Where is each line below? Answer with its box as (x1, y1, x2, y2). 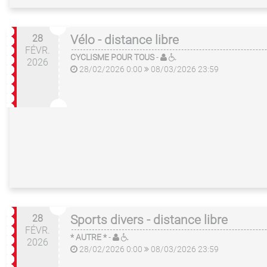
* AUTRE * (70, 232, 107, 242)
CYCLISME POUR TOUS (70, 52, 154, 62)
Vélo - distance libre (70, 33, 179, 47)
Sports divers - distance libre (70, 213, 228, 227)
